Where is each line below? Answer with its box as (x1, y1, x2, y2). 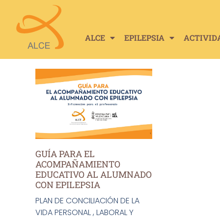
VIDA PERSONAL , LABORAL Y (35, 206, 134, 218)
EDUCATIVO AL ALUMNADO (35, 168, 152, 180)
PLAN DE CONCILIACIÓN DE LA (35, 194, 139, 206)
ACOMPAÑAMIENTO (35, 158, 120, 170)
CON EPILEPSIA (35, 178, 100, 191)
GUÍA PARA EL (35, 147, 95, 160)
